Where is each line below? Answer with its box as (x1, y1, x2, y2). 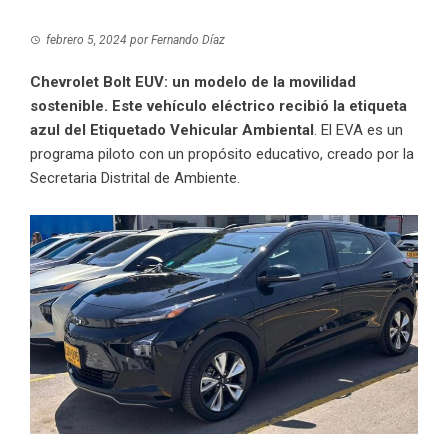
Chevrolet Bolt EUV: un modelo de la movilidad (30, 73, 356, 92)
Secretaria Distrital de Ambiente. (30, 169, 240, 188)
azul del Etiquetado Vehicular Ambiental (30, 121, 314, 140)
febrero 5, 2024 (46, 33, 127, 48)
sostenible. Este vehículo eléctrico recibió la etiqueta (30, 97, 407, 116)
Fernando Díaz (151, 33, 225, 48)
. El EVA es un (314, 121, 403, 140)
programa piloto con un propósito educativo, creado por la (30, 145, 414, 164)
